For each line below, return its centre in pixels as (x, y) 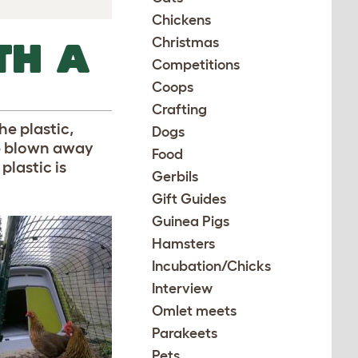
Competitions (196, 65)
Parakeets (185, 333)
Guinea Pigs (191, 221)
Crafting (180, 109)
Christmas (186, 42)
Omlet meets (195, 311)
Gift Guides (189, 199)
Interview (183, 288)
